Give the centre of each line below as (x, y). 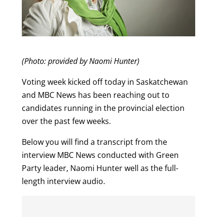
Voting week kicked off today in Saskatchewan (105, 82)
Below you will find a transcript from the (94, 142)
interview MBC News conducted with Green (100, 155)
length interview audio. (63, 181)
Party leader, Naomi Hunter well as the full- (100, 168)
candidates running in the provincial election (103, 108)
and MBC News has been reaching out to (95, 95)
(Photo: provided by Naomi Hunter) (80, 61)
